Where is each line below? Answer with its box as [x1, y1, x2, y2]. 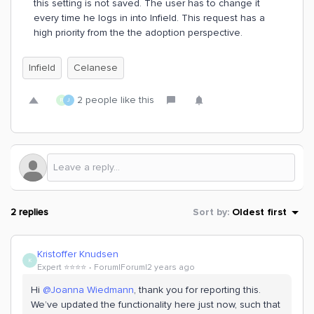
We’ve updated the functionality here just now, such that [31, 299, 280, 310]
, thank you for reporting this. [134, 284, 261, 296]
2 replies [11, 206, 48, 218]
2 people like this [77, 94, 154, 106]
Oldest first [232, 207, 287, 217]
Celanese [74, 62, 118, 74]
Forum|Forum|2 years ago [94, 262, 195, 273]
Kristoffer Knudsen [37, 248, 118, 260]
